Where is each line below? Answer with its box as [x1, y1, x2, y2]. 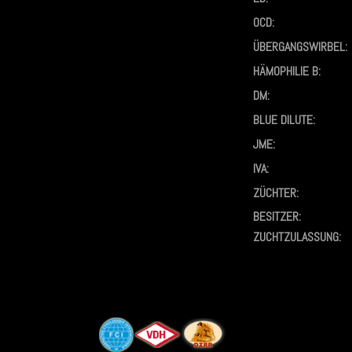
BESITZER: [253, 207, 301, 225]
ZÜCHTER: [253, 184, 299, 201]
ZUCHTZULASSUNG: [253, 228, 341, 245]
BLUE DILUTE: [253, 111, 315, 128]
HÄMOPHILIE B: [253, 62, 321, 79]
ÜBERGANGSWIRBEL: [253, 38, 347, 55]
